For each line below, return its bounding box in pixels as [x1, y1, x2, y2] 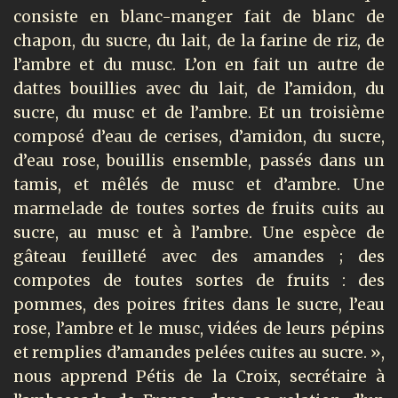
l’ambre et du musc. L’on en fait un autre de [13, 55, 385, 76]
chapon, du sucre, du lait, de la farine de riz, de [13, 31, 385, 52]
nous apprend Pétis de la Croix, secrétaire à [13, 367, 385, 387]
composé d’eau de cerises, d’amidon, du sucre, [13, 127, 385, 147]
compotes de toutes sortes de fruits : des [13, 271, 385, 291]
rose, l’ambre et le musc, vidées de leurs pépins [13, 319, 385, 339]
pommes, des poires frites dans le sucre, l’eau [13, 295, 385, 315]
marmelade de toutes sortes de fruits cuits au [13, 199, 385, 219]
